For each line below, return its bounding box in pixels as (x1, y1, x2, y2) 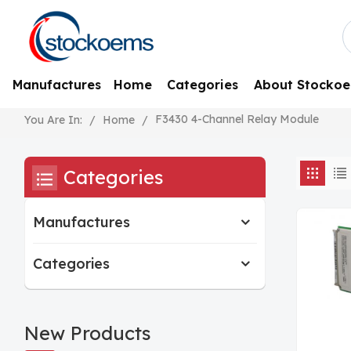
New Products (24, 320, 152, 345)
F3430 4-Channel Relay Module (155, 112, 320, 127)
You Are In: (24, 113, 83, 128)
